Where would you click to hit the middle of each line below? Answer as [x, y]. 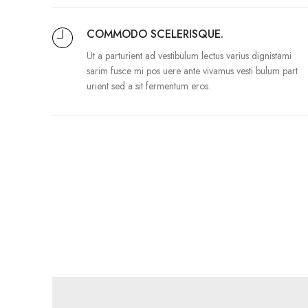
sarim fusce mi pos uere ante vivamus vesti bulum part [192, 70]
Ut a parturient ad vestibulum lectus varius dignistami [189, 55]
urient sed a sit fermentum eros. [148, 86]
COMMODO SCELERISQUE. [155, 34]
